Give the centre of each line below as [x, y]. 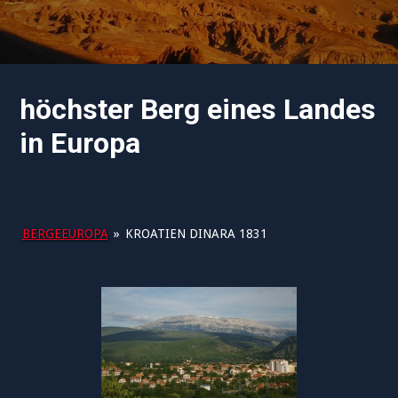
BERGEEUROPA [65, 234]
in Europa [80, 143]
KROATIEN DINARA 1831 [196, 234]
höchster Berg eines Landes [198, 109]
